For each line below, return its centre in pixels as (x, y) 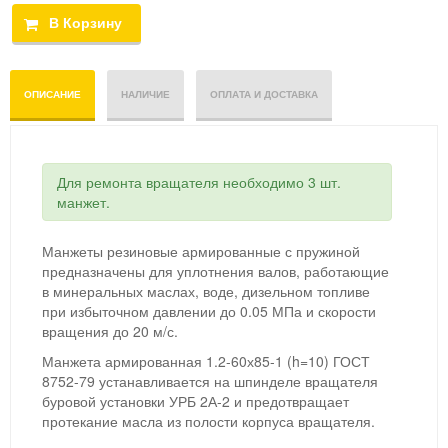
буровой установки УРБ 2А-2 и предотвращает (195, 401)
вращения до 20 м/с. (110, 331)
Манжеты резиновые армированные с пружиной (201, 251)
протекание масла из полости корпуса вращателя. (208, 421)
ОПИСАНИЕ (52, 94)
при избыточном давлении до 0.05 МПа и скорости (209, 311)
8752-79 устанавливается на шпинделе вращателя (210, 381)
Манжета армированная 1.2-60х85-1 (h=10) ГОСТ (206, 361)
